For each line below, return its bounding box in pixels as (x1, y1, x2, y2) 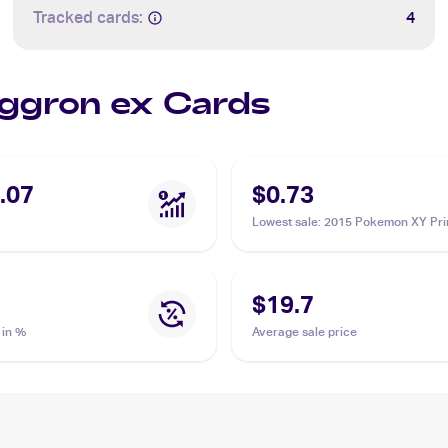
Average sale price (252, 324, 357, 339)
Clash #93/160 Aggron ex (252, 232, 393, 247)
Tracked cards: (33, 8, 144, 27)
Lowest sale (252, 214, 318, 229)
